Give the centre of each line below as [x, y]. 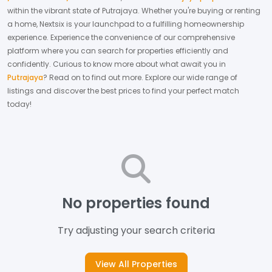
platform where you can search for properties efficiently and [118, 51]
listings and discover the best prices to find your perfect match [123, 91]
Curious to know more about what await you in [139, 64]
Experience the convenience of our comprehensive [143, 37]
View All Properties [136, 264]
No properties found [136, 203]
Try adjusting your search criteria [136, 230]
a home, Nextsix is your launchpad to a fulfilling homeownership [126, 24]
